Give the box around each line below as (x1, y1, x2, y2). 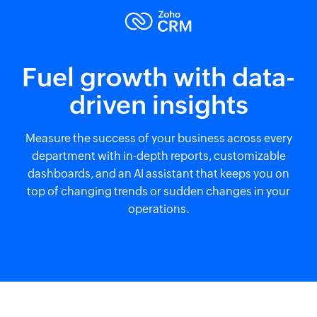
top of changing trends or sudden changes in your (27, 185, 290, 198)
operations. (127, 202, 190, 216)
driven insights (69, 91, 248, 120)
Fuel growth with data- (22, 63, 295, 92)
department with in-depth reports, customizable (31, 149, 286, 163)
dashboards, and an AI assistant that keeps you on (28, 167, 289, 180)
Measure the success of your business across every (25, 132, 292, 145)
